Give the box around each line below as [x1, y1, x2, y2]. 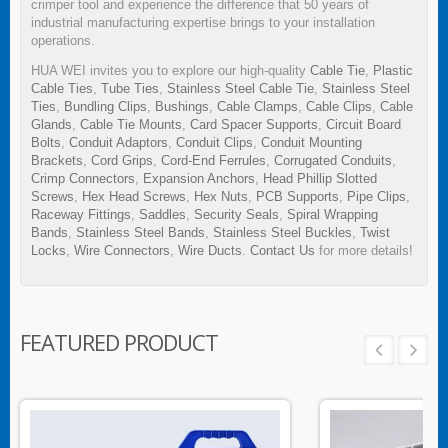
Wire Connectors [74, 243, 170, 259]
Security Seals [194, 207, 279, 223]
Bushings [155, 99, 209, 115]
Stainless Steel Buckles [213, 225, 352, 241]
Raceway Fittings [31, 207, 131, 223]
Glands [31, 117, 72, 133]
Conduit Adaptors [69, 135, 168, 151]
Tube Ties [101, 81, 159, 97]
